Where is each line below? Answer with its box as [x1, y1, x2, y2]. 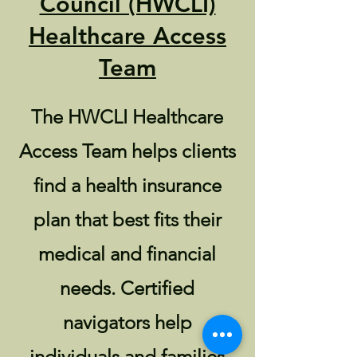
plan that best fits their [33, 208, 222, 231]
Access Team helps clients [18, 139, 236, 163]
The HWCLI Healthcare [31, 105, 223, 128]
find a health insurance [33, 174, 222, 197]
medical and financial [38, 242, 216, 265]
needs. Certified [60, 277, 194, 300]
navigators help [62, 311, 192, 334]
